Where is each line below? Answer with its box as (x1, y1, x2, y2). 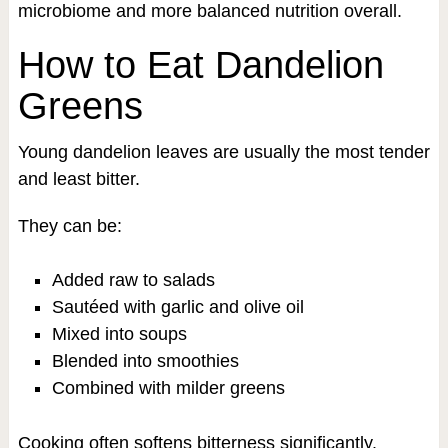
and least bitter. (17, 168, 140, 189)
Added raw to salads (51, 269, 215, 290)
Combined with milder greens (51, 377, 285, 398)
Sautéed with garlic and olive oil (51, 296, 304, 317)
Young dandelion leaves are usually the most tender (17, 141, 430, 162)
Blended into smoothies (51, 350, 239, 371)
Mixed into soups (51, 323, 187, 344)
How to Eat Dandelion (17, 43, 384, 86)
